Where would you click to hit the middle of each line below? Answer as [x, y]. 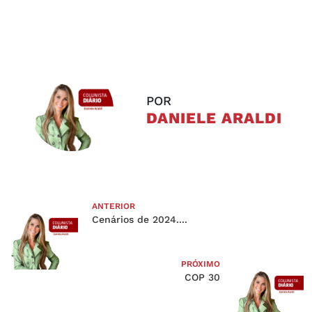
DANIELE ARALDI [214, 118]
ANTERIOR [114, 206]
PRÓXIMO [201, 264]
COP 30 [202, 278]
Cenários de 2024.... [140, 220]
